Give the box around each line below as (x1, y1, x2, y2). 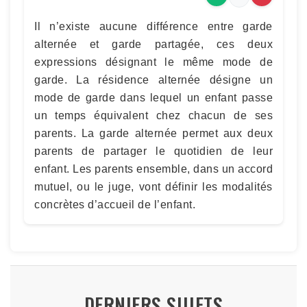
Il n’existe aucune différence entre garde (34, 20, 273, 32)
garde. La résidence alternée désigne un (34, 73, 273, 86)
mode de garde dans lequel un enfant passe (34, 91, 273, 103)
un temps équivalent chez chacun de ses (34, 109, 273, 121)
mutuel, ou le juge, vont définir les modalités (34, 180, 273, 193)
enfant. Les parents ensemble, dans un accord (34, 162, 273, 175)
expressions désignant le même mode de (34, 56, 273, 68)
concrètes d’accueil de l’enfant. (34, 198, 195, 210)
